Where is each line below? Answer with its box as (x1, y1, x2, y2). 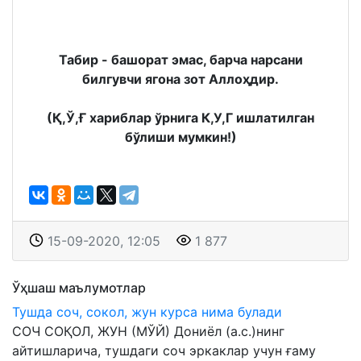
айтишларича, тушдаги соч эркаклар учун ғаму (12, 342, 316, 359)
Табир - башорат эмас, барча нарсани (58, 52, 303, 68)
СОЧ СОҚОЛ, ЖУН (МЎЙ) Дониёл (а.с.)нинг (12, 323, 284, 339)
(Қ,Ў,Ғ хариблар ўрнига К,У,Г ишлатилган (47, 110, 314, 126)
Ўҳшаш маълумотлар (12, 280, 146, 296)
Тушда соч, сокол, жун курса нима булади (12, 304, 282, 320)
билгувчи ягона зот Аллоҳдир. (82, 71, 279, 87)
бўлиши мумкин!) (124, 129, 237, 145)
